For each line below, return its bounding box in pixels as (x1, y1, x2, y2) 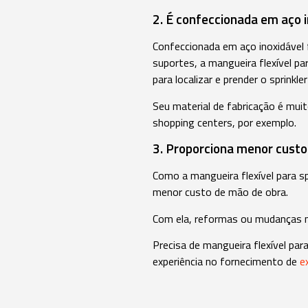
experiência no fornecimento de (153, 252, 300, 269)
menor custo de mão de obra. (153, 184, 288, 201)
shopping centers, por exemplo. (153, 113, 296, 131)
